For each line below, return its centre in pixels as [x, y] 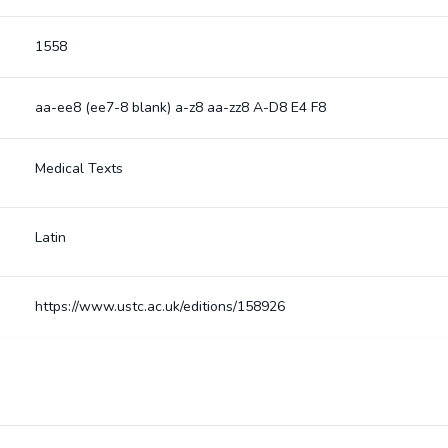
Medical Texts [78, 168]
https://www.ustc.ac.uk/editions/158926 [159, 306]
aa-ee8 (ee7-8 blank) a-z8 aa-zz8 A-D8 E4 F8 [180, 107]
